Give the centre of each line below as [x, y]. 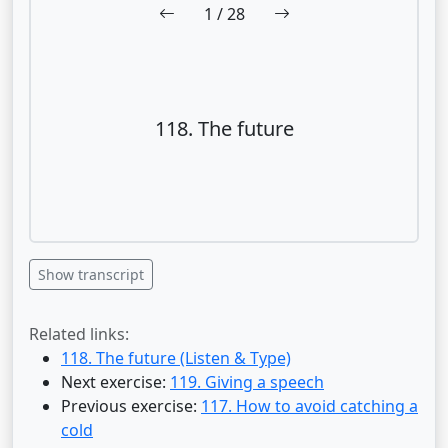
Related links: [79, 334]
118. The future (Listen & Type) [176, 358]
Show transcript [91, 274]
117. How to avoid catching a [309, 406]
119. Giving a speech [247, 382]
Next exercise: [115, 382]
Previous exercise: [131, 406]
